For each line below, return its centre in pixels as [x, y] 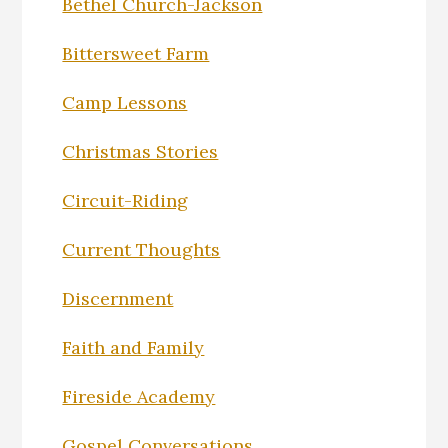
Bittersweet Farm [136, 54]
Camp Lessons [125, 103]
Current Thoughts [141, 250]
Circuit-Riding [125, 201]
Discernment [118, 299]
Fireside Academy [139, 397]
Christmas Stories [140, 152]
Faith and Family [133, 348]
